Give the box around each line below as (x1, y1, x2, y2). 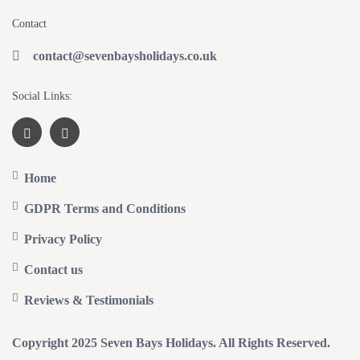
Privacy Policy (24, 232, 103, 247)
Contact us (24, 263, 84, 277)
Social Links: (12, 90, 73, 103)
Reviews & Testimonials (24, 293, 154, 308)
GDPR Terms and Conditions (24, 202, 186, 216)
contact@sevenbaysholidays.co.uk (33, 49, 218, 63)
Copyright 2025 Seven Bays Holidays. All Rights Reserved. (12, 336, 331, 350)
